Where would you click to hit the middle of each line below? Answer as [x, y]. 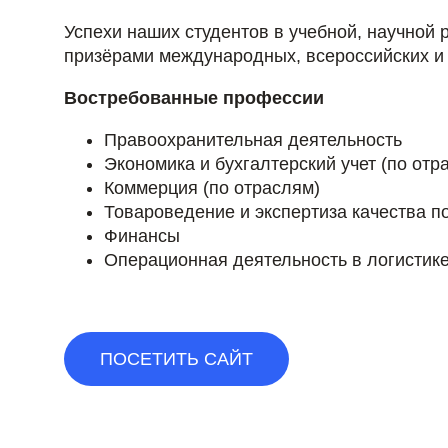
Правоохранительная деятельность [253, 140]
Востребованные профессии [194, 98]
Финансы [142, 236]
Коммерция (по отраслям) [212, 188]
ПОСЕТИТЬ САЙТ [176, 359]
